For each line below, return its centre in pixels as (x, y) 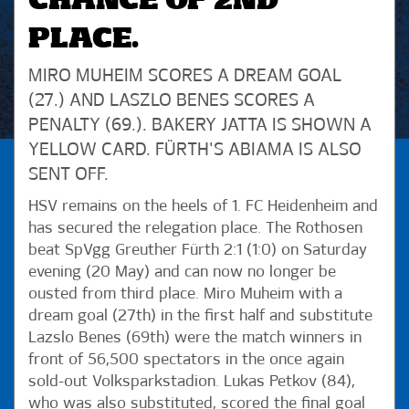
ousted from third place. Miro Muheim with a (185, 294)
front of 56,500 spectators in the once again (186, 360)
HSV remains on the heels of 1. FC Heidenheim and (203, 206)
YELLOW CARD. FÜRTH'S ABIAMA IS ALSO (195, 150)
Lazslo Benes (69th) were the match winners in (195, 338)
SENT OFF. (68, 174)
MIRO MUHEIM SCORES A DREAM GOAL (185, 76)
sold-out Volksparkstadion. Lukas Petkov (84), (192, 382)
